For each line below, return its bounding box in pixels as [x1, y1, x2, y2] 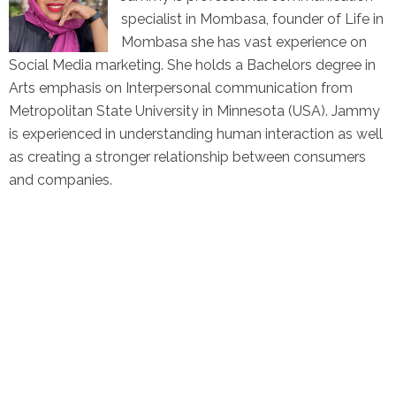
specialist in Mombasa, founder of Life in [121, 11, 384, 28]
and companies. [9, 171, 112, 189]
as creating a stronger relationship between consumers [9, 148, 366, 166]
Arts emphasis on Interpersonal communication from [9, 80, 353, 97]
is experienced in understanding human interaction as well [9, 126, 383, 143]
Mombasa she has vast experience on [121, 34, 367, 51]
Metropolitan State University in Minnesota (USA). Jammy [9, 103, 380, 120]
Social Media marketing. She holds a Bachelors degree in [9, 57, 376, 74]
